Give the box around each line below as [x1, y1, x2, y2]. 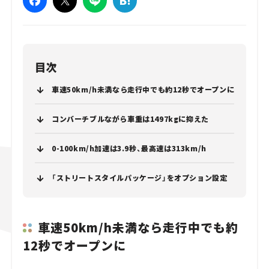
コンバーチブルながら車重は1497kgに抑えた [51, 113, 209, 124]
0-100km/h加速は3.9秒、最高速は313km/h [51, 143, 207, 154]
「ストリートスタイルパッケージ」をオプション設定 [51, 172, 228, 183]
